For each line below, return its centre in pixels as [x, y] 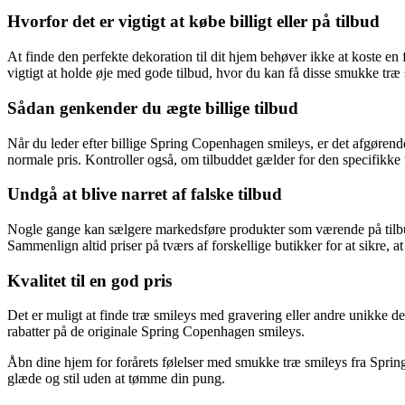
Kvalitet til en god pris [89, 280]
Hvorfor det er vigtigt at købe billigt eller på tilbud [193, 22]
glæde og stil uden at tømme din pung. [116, 379]
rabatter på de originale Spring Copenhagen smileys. [156, 332]
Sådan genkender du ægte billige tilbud [153, 108]
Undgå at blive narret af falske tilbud [145, 194]
